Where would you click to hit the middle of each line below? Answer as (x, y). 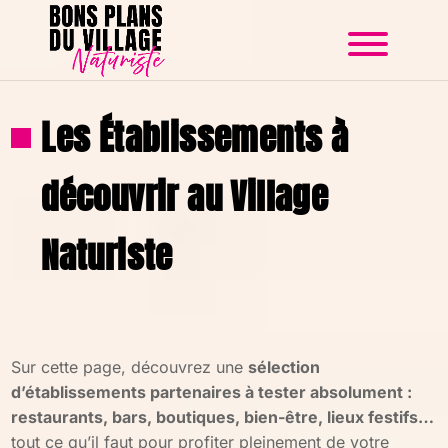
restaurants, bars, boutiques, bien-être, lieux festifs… (223, 417)
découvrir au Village (185, 196)
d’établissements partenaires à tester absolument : (212, 392)
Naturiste (107, 255)
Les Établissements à (195, 137)
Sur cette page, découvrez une (130, 367)
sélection (284, 367)
